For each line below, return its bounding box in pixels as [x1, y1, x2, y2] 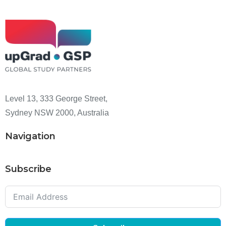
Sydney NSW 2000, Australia [5, 108, 109, 118]
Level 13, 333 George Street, [5, 94, 107, 103]
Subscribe [5, 163, 51, 175]
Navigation [5, 131, 55, 142]
